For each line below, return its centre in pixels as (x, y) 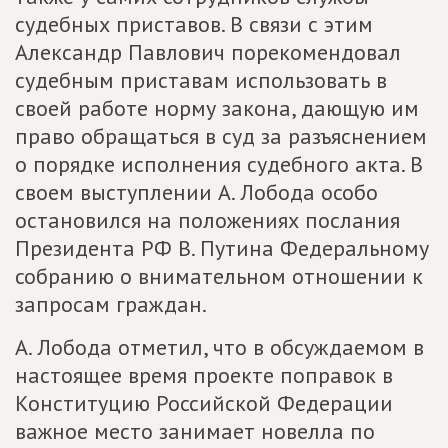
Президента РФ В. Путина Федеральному (222, 248)
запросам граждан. (111, 304)
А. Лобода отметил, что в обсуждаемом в (219, 347)
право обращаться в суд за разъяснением (221, 136)
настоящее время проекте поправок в (204, 375)
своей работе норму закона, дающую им (217, 108)
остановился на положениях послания (207, 220)
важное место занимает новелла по (195, 431)
